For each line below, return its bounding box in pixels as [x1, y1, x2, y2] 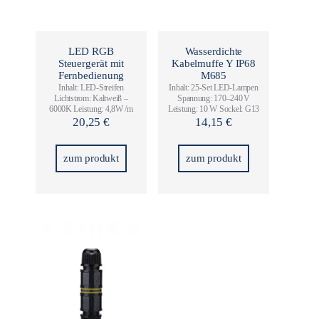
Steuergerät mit [58, 57, 125, 69]
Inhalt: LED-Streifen [58, 82, 124, 93]
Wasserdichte [184, 45, 243, 57]
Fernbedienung [58, 69, 125, 81]
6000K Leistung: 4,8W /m [49, 103, 133, 114]
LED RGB [68, 45, 114, 57]
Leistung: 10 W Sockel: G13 [168, 103, 259, 114]
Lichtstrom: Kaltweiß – [54, 93, 128, 103]
